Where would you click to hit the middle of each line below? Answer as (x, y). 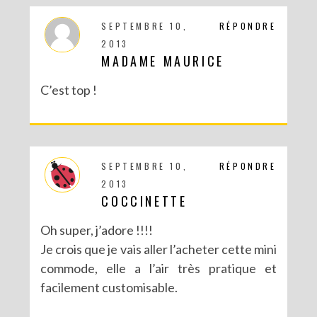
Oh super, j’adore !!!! (97, 230)
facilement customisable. (109, 287)
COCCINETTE (144, 201)
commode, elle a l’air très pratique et (158, 268)
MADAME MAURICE (163, 61)
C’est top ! (69, 90)
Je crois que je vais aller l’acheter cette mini (158, 249)
